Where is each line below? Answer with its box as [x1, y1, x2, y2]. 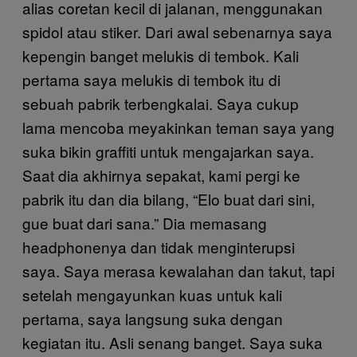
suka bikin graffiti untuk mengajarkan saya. [22, 140, 314, 162]
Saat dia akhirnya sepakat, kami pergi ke [22, 164, 300, 186]
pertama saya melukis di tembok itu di [22, 69, 280, 90]
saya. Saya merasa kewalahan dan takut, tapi [22, 260, 335, 281]
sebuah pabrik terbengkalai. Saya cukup [22, 92, 299, 114]
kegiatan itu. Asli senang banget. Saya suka [22, 331, 323, 353]
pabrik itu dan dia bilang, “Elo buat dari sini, [22, 188, 315, 210]
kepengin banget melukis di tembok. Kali [22, 45, 299, 66]
